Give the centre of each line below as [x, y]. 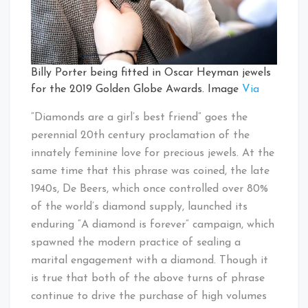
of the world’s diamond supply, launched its [139, 207]
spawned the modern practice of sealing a [136, 242]
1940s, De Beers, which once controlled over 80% [150, 189]
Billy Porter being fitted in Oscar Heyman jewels [151, 73]
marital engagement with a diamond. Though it [150, 260]
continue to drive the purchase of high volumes [149, 296]
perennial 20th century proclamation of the [140, 135]
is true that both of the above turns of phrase [148, 278]
